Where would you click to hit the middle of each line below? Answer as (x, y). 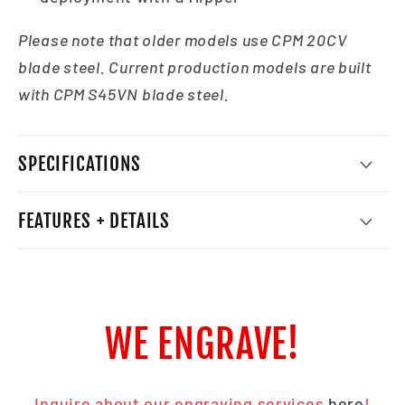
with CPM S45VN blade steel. (124, 94)
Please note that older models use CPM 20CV (183, 39)
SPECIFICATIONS (80, 163)
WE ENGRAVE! (202, 345)
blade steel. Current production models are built (195, 66)
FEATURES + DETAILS (94, 220)
